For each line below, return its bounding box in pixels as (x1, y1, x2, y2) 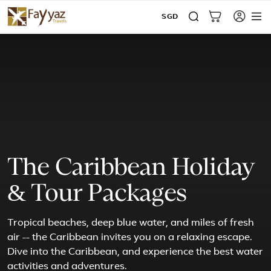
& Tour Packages (7, 181, 186, 206)
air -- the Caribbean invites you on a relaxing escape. (7, 233, 252, 243)
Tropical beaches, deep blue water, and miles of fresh (7, 218, 254, 228)
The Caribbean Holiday (7, 155, 255, 180)
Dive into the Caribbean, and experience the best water (7, 247, 263, 257)
